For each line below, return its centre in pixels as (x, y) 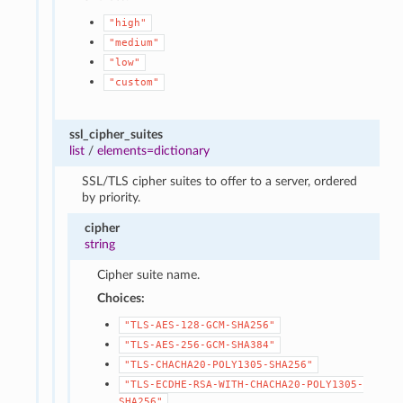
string (100, 244)
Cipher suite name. (149, 274)
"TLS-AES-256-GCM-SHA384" (200, 345)
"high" (128, 22)
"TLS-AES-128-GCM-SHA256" (200, 325)
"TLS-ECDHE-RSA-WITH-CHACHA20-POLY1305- (244, 384)
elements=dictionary (153, 150)
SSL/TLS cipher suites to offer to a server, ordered (220, 181)
